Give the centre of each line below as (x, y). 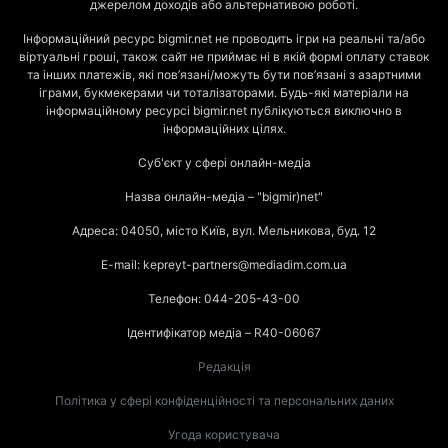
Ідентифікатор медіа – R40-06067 (224, 333)
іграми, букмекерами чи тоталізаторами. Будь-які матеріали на (224, 93)
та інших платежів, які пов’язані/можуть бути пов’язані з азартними (224, 75)
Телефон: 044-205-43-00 (224, 299)
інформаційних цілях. (224, 129)
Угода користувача (224, 435)
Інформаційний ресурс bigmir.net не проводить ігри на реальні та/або (224, 39)
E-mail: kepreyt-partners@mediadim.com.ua (224, 265)
